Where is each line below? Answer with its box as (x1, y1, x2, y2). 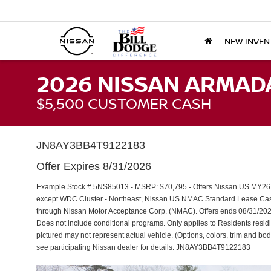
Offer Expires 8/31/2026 (36, 160, 151, 172)
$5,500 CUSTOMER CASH (36, 93, 211, 113)
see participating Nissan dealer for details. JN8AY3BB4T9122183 (36, 243, 250, 252)
